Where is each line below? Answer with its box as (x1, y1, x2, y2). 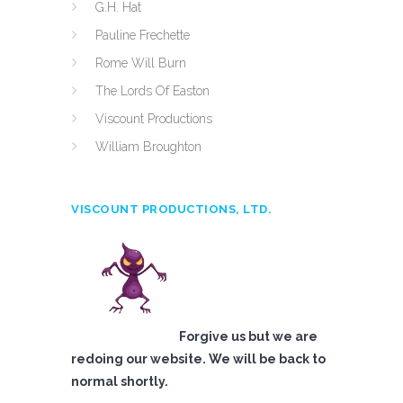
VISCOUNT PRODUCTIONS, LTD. (71, 202, 272, 216)
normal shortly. (71, 374, 168, 389)
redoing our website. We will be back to (71, 352, 326, 366)
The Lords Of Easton (95, 84, 210, 98)
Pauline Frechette (95, 28, 190, 42)
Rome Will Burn (95, 56, 186, 70)
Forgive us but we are (179, 329, 318, 344)
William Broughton (95, 139, 201, 154)
